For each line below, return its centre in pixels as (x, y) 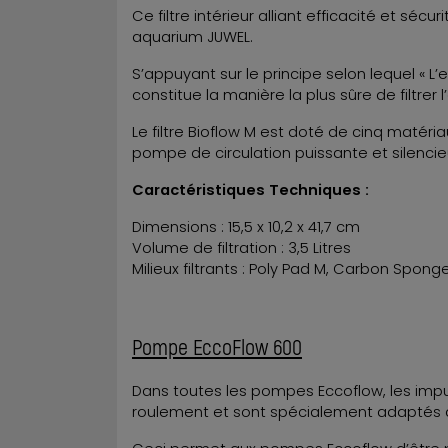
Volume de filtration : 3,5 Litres (241, 247)
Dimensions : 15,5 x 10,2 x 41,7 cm (246, 226)
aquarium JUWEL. (192, 36)
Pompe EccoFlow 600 (217, 345)
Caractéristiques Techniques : (252, 189)
